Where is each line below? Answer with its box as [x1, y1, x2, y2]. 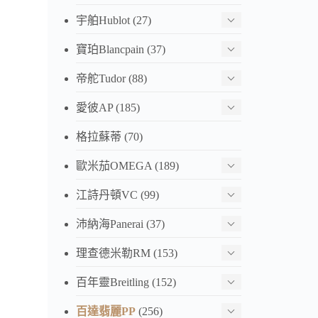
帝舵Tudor [76, 72, 126, 84]
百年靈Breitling [76, 275, 150, 288]
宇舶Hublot [76, 13, 131, 26]
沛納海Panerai [76, 217, 144, 230]
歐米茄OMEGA [76, 159, 153, 172]
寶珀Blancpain [76, 43, 145, 55]
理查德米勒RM [76, 246, 151, 259]
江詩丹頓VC [76, 188, 138, 201]
